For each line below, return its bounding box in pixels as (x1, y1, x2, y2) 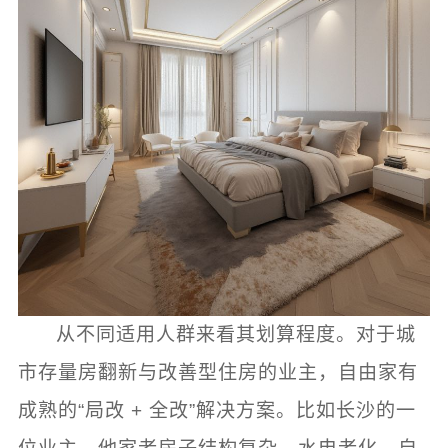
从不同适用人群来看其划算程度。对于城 (56, 324, 417, 346)
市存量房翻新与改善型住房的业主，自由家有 (17, 362, 418, 384)
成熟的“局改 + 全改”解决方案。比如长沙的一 (17, 400, 416, 422)
